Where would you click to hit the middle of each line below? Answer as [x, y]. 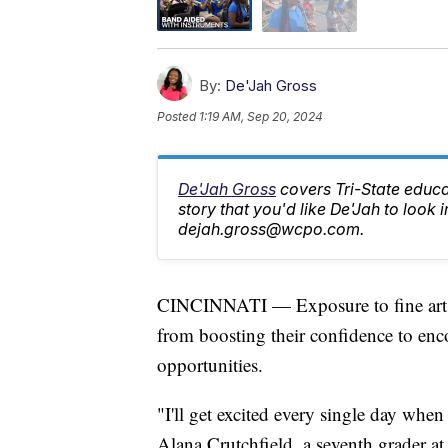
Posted [178, 116]
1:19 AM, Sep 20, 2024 [261, 116]
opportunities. [210, 364]
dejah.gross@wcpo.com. [271, 228]
